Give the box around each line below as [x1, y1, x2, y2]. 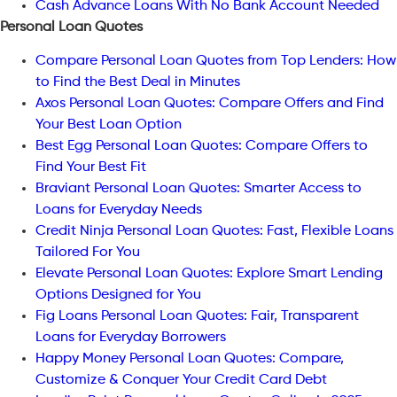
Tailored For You [35, 245, 140, 261]
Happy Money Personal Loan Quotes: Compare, [35, 352, 344, 367]
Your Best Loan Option [35, 118, 182, 133]
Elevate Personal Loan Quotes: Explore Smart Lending [35, 267, 383, 282]
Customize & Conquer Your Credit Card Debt [35, 373, 327, 388]
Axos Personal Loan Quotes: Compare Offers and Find [35, 97, 384, 112]
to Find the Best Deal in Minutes [35, 75, 240, 90]
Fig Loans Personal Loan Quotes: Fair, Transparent [35, 309, 359, 324]
